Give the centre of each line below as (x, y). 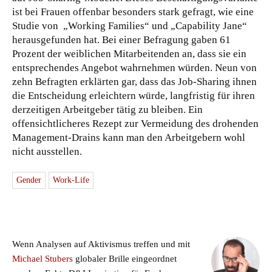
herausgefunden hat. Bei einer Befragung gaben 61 (121, 39)
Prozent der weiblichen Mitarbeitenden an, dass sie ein (129, 53)
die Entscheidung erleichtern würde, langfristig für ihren (134, 95)
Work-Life (71, 180)
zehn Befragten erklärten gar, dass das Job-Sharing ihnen (134, 81)
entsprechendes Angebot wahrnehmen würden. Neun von (134, 67)
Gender (29, 180)
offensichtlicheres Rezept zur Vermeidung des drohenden (135, 123)
